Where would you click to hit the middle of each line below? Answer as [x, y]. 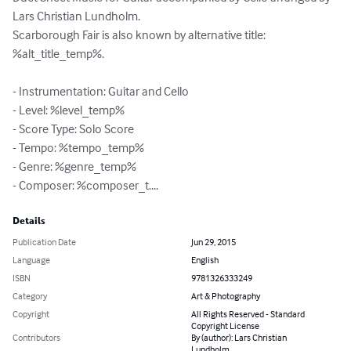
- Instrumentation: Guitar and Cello [101, 91]
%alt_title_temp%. [58, 54]
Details [29, 221]
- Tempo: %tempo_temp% [78, 148]
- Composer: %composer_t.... [85, 185]
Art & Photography [226, 296]
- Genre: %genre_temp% [74, 166]
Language [31, 260]
